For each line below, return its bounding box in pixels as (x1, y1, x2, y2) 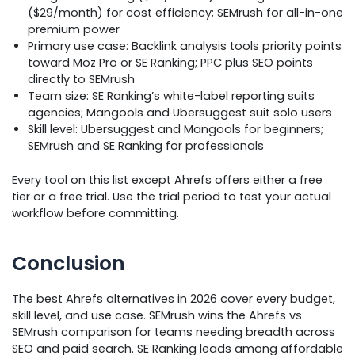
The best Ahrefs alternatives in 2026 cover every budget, (12, 290, 335, 307)
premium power (28, 21, 120, 37)
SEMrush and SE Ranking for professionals (28, 137, 264, 154)
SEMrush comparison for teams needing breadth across (12, 323, 335, 340)
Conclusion (12, 250, 125, 278)
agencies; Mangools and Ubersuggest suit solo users (28, 104, 332, 120)
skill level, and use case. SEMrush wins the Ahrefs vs (12, 307, 302, 323)
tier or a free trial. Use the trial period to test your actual (12, 188, 331, 204)
